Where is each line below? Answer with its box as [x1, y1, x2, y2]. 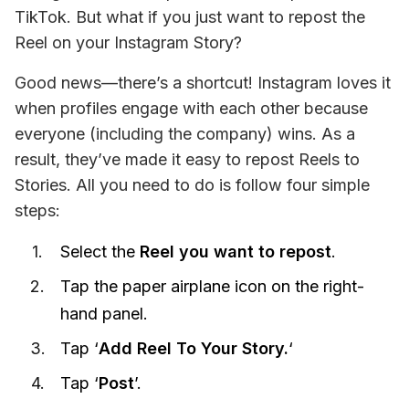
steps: [15, 200, 60, 220]
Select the [60, 241, 140, 261]
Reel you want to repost [140, 241, 331, 261]
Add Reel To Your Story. [99, 338, 288, 358]
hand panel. [60, 303, 148, 323]
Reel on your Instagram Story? [15, 32, 242, 52]
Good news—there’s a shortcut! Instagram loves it [15, 72, 391, 92]
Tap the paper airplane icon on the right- [60, 276, 364, 296]
